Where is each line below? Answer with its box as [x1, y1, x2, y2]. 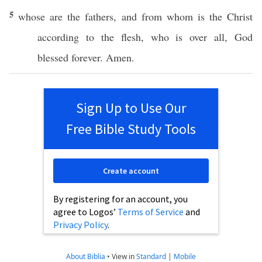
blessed [37, 50, 68, 64]
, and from [113, 9, 167, 23]
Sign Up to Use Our [76, 99, 186, 117]
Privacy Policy [53, 219, 108, 230]
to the [79, 30, 121, 44]
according [37, 30, 79, 44]
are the [45, 9, 85, 23]
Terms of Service [118, 206, 184, 218]
